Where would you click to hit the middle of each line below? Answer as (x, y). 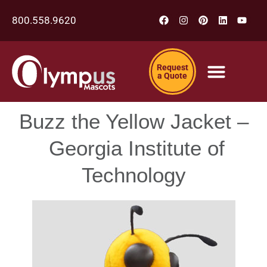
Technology (133, 175)
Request (172, 68)
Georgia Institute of (133, 148)
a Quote (173, 76)
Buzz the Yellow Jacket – (133, 122)
